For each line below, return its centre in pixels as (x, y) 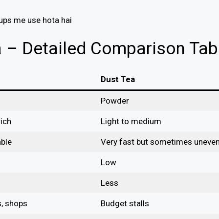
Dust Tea (118, 79)
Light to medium (131, 121)
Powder (115, 101)
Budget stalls (125, 204)
